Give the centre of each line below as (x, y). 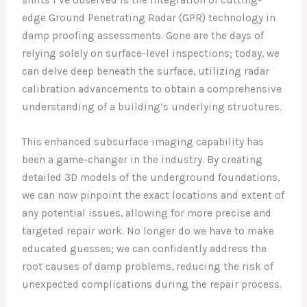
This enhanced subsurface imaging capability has (143, 142)
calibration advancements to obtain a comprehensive (152, 89)
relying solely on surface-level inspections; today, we (151, 53)
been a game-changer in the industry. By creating (143, 159)
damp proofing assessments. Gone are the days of (143, 35)
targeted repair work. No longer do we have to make (148, 231)
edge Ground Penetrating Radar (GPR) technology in (149, 17)
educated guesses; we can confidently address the (145, 248)
